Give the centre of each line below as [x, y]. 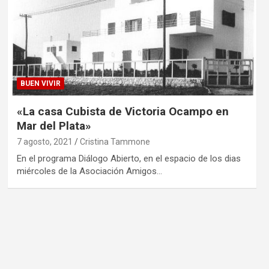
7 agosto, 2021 [44, 141]
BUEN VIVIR [40, 83]
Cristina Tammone [115, 141]
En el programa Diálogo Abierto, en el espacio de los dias [128, 158]
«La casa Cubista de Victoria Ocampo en [122, 111]
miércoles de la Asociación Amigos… [89, 171]
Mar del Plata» [54, 125]
